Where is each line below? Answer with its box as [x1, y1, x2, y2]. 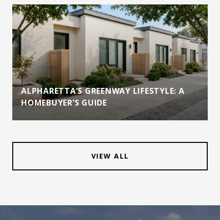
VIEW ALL [91, 151, 129, 161]
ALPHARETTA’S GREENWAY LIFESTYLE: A [21, 85, 185, 96]
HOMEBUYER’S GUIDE [21, 97, 107, 108]
